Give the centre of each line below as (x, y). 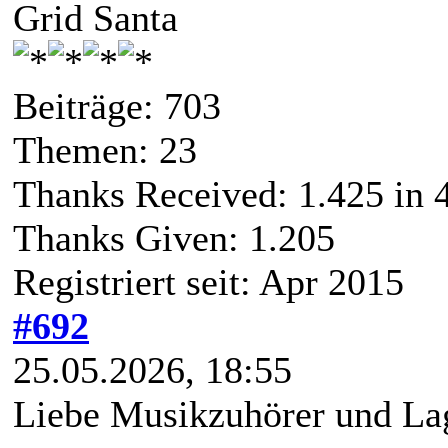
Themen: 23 (105, 149)
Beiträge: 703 (117, 105)
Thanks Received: (155, 193)
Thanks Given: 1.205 (174, 237)
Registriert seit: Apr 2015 (208, 281)
